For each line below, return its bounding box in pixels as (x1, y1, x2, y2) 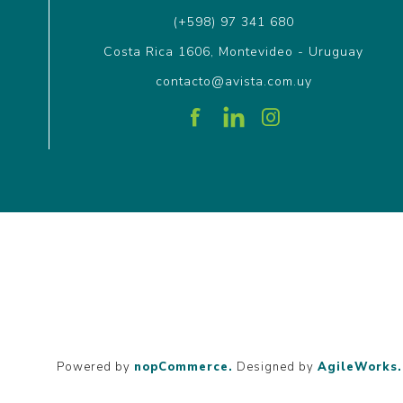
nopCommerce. (133, 358, 233, 375)
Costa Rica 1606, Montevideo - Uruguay (103, 42, 364, 60)
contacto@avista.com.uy (155, 72, 312, 90)
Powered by (56, 358, 134, 375)
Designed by (236, 358, 318, 375)
